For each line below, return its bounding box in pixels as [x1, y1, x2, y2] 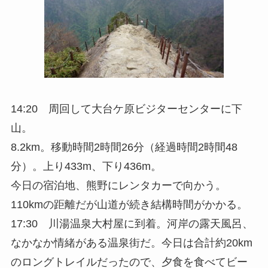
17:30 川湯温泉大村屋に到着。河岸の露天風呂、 [10, 217, 253, 230]
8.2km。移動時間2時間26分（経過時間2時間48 [10, 141, 237, 153]
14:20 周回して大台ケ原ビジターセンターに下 [10, 102, 242, 115]
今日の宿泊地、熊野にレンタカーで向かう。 [10, 179, 226, 191]
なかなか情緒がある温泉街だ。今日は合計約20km [10, 236, 252, 249]
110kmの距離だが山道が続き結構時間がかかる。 [10, 198, 248, 211]
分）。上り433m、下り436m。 [10, 160, 162, 172]
